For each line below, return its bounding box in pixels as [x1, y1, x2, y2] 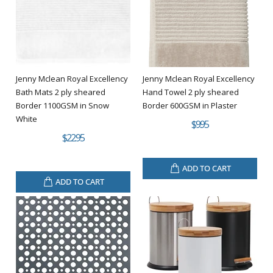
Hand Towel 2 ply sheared [143, 86, 239, 97]
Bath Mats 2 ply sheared [16, 86, 105, 97]
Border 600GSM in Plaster [143, 99, 237, 111]
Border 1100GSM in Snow [16, 99, 109, 111]
